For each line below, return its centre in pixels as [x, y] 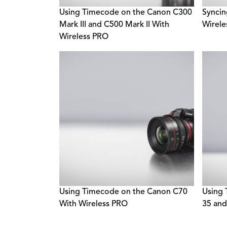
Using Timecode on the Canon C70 [123, 192]
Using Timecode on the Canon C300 [126, 13]
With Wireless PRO [93, 204]
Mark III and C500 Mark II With [114, 25]
